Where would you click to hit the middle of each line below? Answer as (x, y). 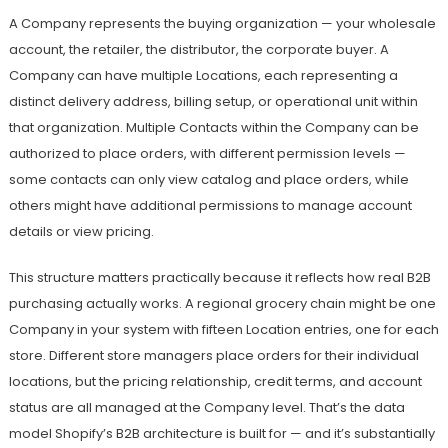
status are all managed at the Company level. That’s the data (206, 408)
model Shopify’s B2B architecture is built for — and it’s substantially (221, 434)
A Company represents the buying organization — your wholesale (222, 24)
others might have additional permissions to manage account (210, 206)
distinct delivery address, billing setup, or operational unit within (213, 102)
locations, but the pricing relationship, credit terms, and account (215, 382)
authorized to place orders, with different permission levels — (207, 154)
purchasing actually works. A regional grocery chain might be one (222, 304)
